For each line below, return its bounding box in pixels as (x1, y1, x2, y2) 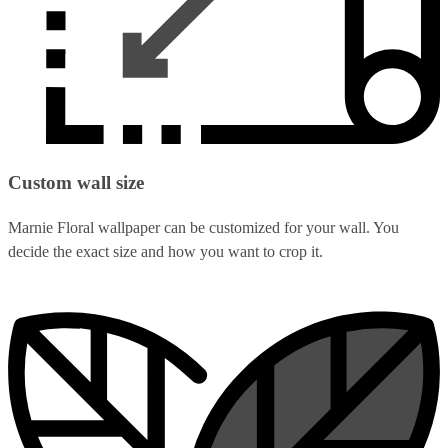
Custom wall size (8, 172, 144, 194)
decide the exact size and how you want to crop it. (8, 243, 323, 261)
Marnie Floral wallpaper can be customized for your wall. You (8, 219, 399, 237)
